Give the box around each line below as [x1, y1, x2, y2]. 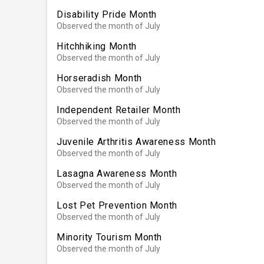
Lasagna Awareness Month [57, 167, 177, 179]
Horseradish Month [57, 72, 142, 84]
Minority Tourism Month [57, 231, 163, 243]
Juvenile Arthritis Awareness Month [57, 136, 216, 147]
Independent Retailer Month [57, 104, 181, 115]
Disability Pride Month [57, 8, 157, 20]
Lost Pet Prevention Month [57, 199, 177, 211]
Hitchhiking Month [57, 40, 137, 52]
